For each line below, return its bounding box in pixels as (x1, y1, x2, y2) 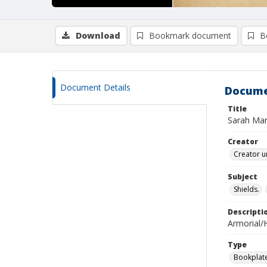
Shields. (234, 184, 259, 194)
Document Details (60, 82, 131, 93)
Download (76, 30, 120, 41)
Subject (228, 172, 257, 182)
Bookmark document (149, 30, 231, 41)
